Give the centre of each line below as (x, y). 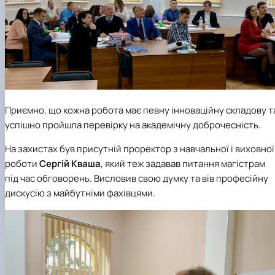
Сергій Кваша (70, 164)
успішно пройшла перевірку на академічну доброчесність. (133, 125)
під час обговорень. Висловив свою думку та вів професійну (137, 179)
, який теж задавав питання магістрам (183, 164)
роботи (22, 164)
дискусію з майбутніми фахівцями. (80, 193)
